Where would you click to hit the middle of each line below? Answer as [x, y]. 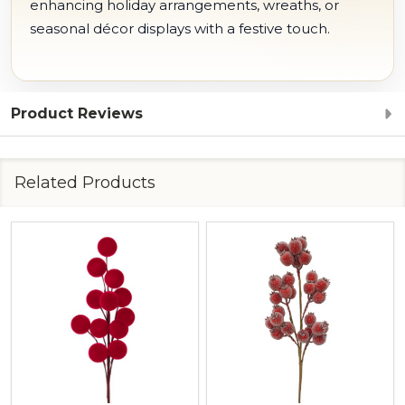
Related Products [85, 183]
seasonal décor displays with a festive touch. [180, 28]
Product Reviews [77, 113]
